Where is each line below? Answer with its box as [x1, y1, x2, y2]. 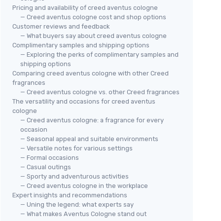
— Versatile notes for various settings [20, 145, 133, 152]
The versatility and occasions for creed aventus [12, 98, 155, 105]
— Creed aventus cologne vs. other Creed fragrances [20, 88, 180, 96]
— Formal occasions [20, 154, 79, 161]
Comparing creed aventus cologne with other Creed [12, 70, 169, 77]
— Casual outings [20, 163, 71, 171]
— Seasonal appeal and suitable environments [20, 135, 158, 143]
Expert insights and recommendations [12, 191, 127, 199]
